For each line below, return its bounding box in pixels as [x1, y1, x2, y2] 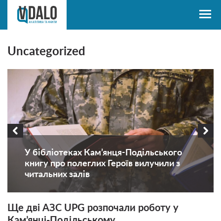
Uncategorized [7, 46, 85, 58]
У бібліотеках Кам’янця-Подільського [25, 148, 182, 157]
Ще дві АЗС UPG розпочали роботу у [7, 203, 179, 213]
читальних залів [25, 170, 90, 179]
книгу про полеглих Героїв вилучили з [25, 159, 180, 168]
